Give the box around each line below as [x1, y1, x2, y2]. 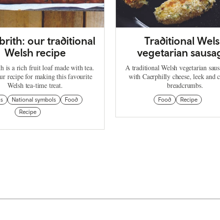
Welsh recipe [4, 46, 66, 59]
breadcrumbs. [166, 80, 203, 90]
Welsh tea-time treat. [7, 80, 63, 90]
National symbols [11, 96, 56, 103]
